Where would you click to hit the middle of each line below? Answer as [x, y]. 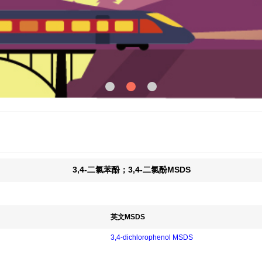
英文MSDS [128, 217]
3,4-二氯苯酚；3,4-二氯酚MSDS [131, 169]
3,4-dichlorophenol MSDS [152, 237]
